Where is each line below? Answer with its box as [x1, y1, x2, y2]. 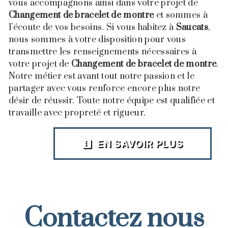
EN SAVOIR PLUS [95, 137, 183, 150]
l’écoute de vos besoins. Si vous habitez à [9, 22, 176, 34]
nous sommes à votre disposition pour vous [9, 34, 186, 46]
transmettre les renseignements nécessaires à [9, 46, 197, 58]
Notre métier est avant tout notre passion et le [9, 71, 195, 82]
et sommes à [154, 10, 208, 21]
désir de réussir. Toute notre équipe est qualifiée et [9, 95, 215, 107]
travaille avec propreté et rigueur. [9, 107, 146, 119]
